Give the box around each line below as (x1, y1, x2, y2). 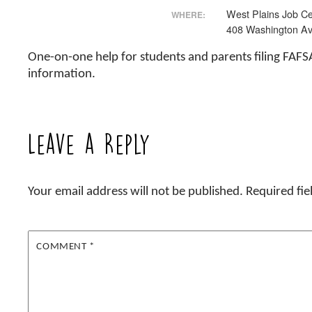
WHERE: (171, 8, 205, 21)
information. (28, 67, 96, 81)
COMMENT (36, 241, 90, 253)
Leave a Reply (28, 133, 152, 155)
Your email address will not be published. (28, 185, 244, 199)
